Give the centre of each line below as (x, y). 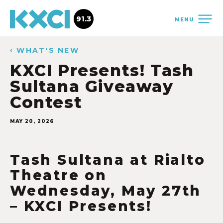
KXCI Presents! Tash (102, 70)
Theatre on (59, 175)
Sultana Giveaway (92, 86)
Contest (46, 102)
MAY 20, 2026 (32, 121)
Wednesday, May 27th (106, 191)
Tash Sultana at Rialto (108, 160)
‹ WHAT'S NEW (45, 50)
